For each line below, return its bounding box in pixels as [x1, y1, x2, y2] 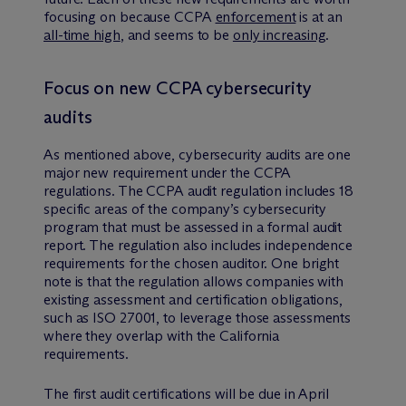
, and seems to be [120, 25, 233, 43]
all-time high [43, 25, 121, 43]
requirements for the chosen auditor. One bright [43, 254, 340, 272]
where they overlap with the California [43, 326, 280, 344]
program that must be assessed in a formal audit [43, 217, 343, 236]
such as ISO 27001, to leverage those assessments [43, 308, 352, 326]
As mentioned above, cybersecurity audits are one [43, 145, 352, 163]
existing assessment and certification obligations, [43, 290, 343, 308]
